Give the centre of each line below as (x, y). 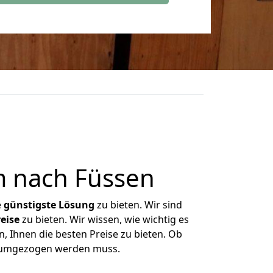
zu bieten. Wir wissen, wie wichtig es (104, 219)
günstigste (30, 205)
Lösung (76, 205)
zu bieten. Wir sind (138, 205)
